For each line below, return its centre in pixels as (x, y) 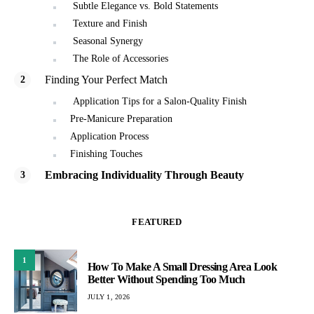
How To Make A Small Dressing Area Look (183, 266)
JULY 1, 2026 (109, 296)
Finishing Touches (106, 154)
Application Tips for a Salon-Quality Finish (158, 102)
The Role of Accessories (119, 59)
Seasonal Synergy (107, 41)
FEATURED (157, 222)
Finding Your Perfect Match (105, 80)
